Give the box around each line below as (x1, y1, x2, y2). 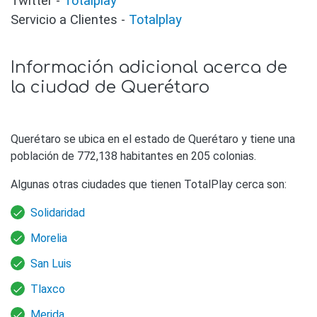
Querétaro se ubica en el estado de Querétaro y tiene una (11, 132, 295, 146)
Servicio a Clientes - (11, 12, 129, 28)
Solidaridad (30, 206, 85, 220)
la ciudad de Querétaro (11, 78, 209, 97)
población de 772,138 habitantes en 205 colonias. (11, 149, 256, 163)
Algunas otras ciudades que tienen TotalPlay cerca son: (11, 178, 287, 192)
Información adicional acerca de (11, 58, 287, 77)
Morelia (30, 231, 67, 246)
